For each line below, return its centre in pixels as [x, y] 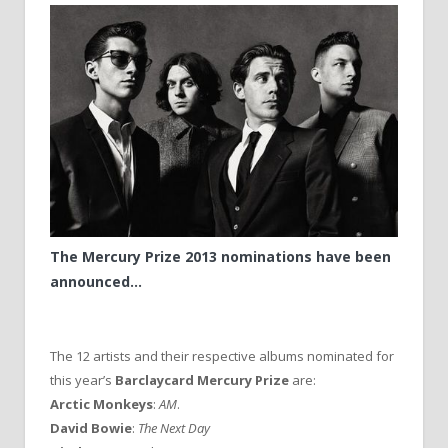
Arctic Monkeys [101, 404]
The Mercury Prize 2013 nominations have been [220, 257]
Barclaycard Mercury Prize [202, 380]
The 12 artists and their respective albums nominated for [222, 356]
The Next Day [174, 428]
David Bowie [91, 428]
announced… [96, 282]
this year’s [82, 380]
